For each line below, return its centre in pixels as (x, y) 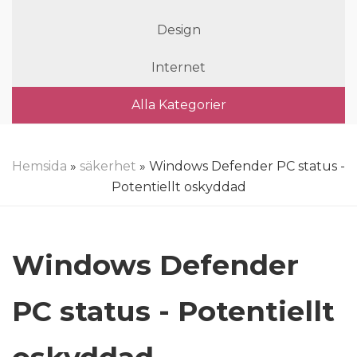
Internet (178, 67)
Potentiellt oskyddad (178, 187)
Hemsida (39, 166)
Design (178, 30)
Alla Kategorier (178, 105)
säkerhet (108, 166)
